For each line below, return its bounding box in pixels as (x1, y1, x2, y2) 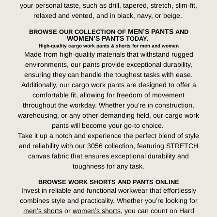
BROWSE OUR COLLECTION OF (29, 28, 128, 35)
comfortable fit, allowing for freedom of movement (32, 91, 185, 99)
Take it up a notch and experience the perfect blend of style (18, 131, 199, 139)
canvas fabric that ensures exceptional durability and (28, 152, 189, 160)
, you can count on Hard (120, 206, 194, 215)
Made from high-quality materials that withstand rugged (24, 50, 193, 58)
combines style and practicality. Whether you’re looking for (19, 196, 198, 204)
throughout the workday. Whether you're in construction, (23, 101, 194, 109)
